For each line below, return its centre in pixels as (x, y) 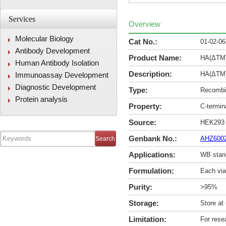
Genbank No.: (153, 138)
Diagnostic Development (55, 87)
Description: (150, 74)
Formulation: (151, 171)
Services (22, 19)
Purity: (140, 187)
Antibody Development (52, 51)
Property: (145, 106)
